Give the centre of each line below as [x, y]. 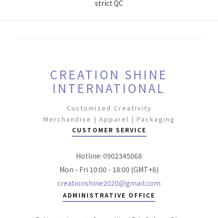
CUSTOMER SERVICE [109, 130]
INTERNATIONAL [109, 88]
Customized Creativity [109, 108]
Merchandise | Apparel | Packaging [109, 119]
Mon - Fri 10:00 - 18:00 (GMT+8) [109, 169]
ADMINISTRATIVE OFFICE [109, 195]
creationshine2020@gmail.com [109, 183]
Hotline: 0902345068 [109, 156]
